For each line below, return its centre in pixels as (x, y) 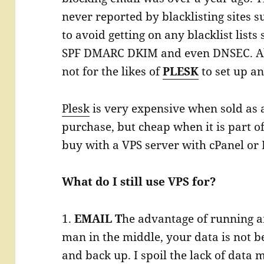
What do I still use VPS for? (139, 182)
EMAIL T (98, 219)
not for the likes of (113, 72)
